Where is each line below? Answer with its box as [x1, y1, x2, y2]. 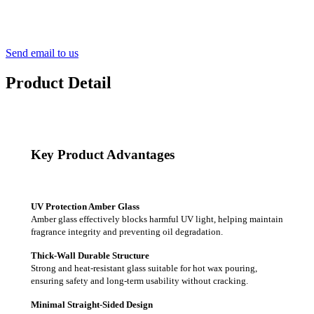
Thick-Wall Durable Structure [31, 250, 149, 261]
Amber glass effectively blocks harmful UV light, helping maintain [31, 213, 283, 224]
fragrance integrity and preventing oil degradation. [31, 226, 223, 237]
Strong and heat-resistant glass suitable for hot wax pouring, [31, 262, 257, 273]
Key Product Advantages [31, 147, 175, 163]
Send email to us [6, 46, 78, 59]
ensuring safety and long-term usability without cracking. [31, 275, 248, 286]
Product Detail [6, 73, 111, 92]
